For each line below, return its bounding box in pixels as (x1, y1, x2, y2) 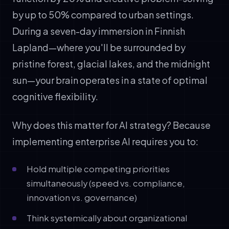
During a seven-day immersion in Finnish (12, 25, 185, 37)
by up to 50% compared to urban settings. (12, 8, 194, 20)
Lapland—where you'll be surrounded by (12, 41, 186, 53)
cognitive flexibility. (12, 90, 98, 102)
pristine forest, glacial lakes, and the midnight (12, 57, 210, 70)
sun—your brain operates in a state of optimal (12, 74, 208, 86)
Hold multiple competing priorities (27, 163, 170, 174)
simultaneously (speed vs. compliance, (27, 177, 185, 189)
